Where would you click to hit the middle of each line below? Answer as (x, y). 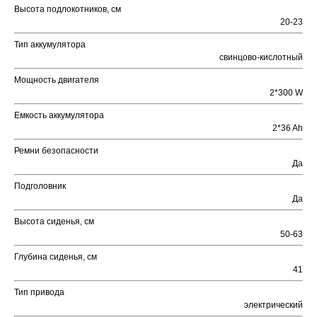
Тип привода (39, 293)
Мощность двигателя (57, 80)
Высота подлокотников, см (68, 10)
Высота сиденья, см (54, 222)
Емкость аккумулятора (59, 116)
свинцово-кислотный (261, 58)
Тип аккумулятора (50, 45)
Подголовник (40, 186)
